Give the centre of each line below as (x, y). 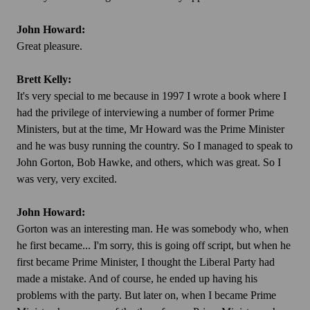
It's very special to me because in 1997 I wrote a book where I (152, 96)
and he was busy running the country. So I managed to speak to (155, 146)
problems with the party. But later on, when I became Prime (146, 295)
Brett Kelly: (44, 80)
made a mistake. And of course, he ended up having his (137, 279)
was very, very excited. (67, 179)
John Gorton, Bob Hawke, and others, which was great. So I (149, 163)
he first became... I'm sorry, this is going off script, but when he (154, 246)
